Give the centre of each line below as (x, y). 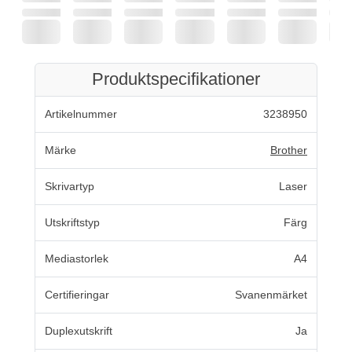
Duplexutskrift (79, 330)
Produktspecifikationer (176, 79)
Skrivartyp (70, 186)
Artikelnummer (81, 114)
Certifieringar (77, 294)
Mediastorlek (77, 258)
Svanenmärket (271, 294)
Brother (289, 150)
